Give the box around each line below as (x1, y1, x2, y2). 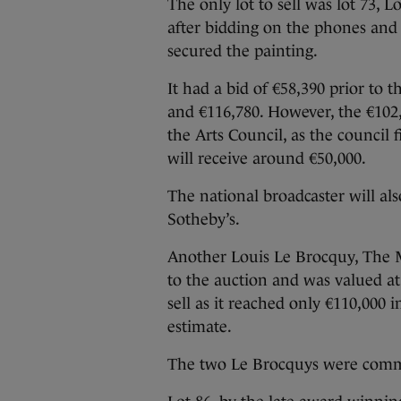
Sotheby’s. (167, 210, 240, 228)
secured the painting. (167, 42, 321, 60)
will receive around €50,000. (167, 149, 366, 167)
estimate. (167, 318, 232, 336)
